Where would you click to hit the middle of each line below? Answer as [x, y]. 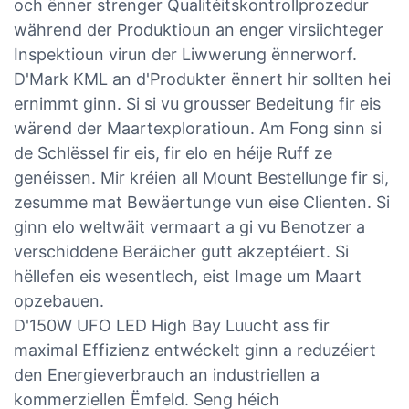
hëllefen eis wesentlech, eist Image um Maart [188, 276]
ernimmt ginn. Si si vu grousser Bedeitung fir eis [197, 103]
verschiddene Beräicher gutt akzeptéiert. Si [181, 251]
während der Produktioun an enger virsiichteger [199, 29]
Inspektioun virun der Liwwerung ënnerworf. [185, 54]
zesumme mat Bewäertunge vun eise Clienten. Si [202, 202]
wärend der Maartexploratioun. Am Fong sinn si [198, 128]
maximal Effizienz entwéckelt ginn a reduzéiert [195, 350]
